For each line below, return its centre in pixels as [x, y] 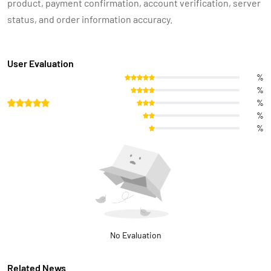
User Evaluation [41, 63]
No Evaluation [135, 235]
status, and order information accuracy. [90, 19]
